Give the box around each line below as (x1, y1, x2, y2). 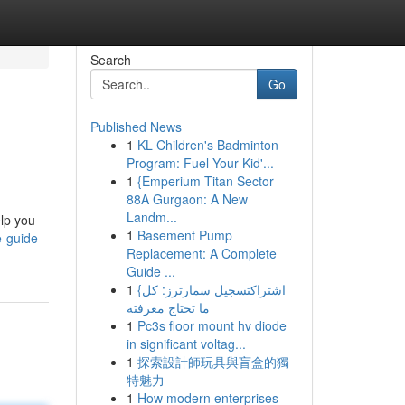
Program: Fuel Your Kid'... (126, 154, 274, 172)
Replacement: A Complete (126, 244, 277, 262)
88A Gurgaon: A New (126, 190, 248, 208)
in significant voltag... (126, 334, 246, 353)
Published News (89, 118, 182, 136)
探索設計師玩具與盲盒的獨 (137, 353, 289, 371)
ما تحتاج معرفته (126, 298, 210, 316)
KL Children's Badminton (137, 136, 278, 154)
